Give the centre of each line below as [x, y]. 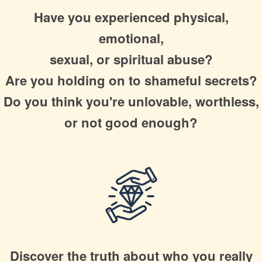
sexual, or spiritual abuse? [131, 59]
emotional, [131, 38]
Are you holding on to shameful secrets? [131, 80]
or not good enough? [131, 123]
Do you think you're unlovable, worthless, [131, 101]
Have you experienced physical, [131, 17]
